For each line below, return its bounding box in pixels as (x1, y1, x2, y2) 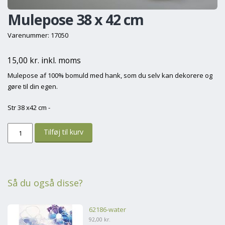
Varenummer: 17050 (8, 30, 68, 40)
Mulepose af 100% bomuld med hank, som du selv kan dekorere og (8, 70, 212, 80)
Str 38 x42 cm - (8, 102, 50, 112)
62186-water (89, 204, 126, 214)
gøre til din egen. (8, 81, 58, 91)
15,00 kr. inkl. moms (8, 54, 81, 66)
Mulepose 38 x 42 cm (8, 9, 144, 29)
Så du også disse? (8, 176, 83, 189)
